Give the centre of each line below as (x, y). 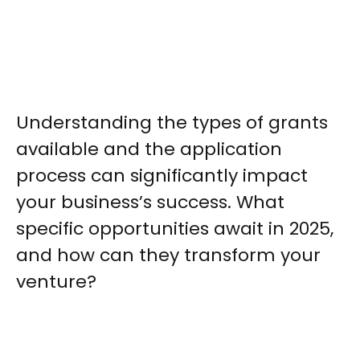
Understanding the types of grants (172, 123)
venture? (56, 282)
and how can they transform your (168, 255)
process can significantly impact (162, 176)
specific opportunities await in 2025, (175, 229)
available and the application (149, 149)
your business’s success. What (150, 202)
